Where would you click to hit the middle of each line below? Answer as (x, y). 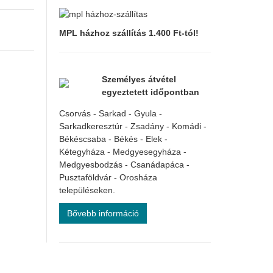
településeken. (87, 190)
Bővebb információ (103, 213)
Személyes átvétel (139, 79)
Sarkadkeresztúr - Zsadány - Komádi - (133, 126)
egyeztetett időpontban (150, 92)
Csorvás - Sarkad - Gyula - (110, 113)
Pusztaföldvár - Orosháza (108, 177)
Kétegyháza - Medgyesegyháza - (122, 151)
